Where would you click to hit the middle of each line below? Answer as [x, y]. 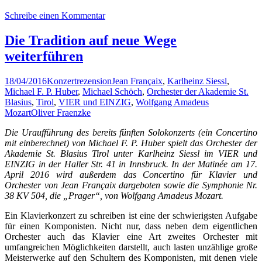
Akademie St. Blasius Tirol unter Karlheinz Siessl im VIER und [131, 154]
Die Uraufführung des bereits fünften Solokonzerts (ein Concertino [131, 132]
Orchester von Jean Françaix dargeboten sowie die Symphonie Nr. [131, 185]
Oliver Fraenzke [61, 113]
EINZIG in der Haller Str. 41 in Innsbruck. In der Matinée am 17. [131, 164]
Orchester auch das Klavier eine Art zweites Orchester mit [131, 237]
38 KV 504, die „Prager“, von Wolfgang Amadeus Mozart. [114, 196]
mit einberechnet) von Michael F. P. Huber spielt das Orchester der [131, 143]
